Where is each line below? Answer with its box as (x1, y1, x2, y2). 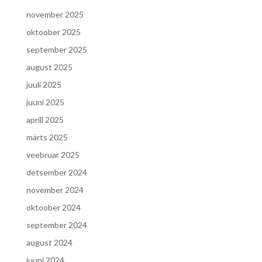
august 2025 (26, 62, 73, 72)
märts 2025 (26, 132, 68, 142)
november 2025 (26, 9, 84, 19)
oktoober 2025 (26, 27, 81, 37)
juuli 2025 (26, 80, 61, 89)
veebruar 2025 (26, 150, 80, 160)
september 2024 (26, 220, 87, 230)
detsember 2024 (26, 167, 87, 177)
